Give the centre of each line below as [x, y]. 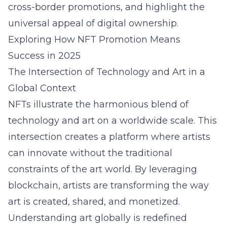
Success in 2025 [44, 56]
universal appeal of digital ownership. [93, 23]
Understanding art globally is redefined [98, 218]
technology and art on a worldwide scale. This [112, 121]
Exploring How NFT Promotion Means [94, 40]
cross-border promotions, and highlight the [106, 7]
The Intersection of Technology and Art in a [107, 72]
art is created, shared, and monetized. [94, 202]
